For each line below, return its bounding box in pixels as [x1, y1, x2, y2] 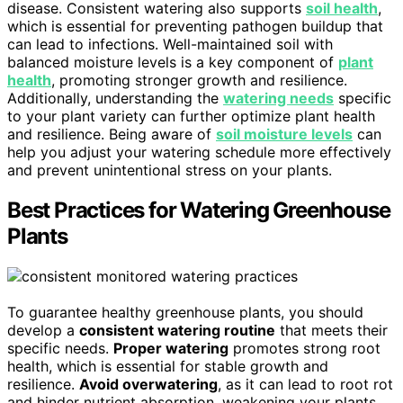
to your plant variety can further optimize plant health [7, 106, 375, 125]
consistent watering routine [79, 320, 275, 339]
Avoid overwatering [79, 374, 218, 393]
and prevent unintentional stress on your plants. [7, 160, 332, 179]
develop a [7, 320, 79, 339]
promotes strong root [228, 338, 381, 357]
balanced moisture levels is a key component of [7, 52, 338, 71]
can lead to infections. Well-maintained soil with [7, 34, 333, 53]
